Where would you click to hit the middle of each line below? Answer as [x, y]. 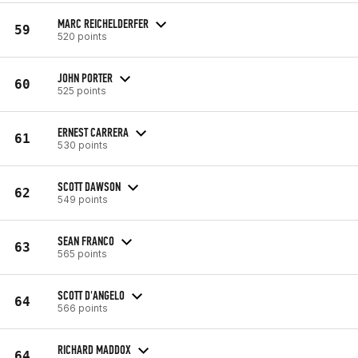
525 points [82, 90]
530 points [83, 145]
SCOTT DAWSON [89, 186]
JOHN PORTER [85, 78]
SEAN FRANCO [86, 241]
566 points [83, 308]
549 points [83, 199]
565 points [82, 253]
